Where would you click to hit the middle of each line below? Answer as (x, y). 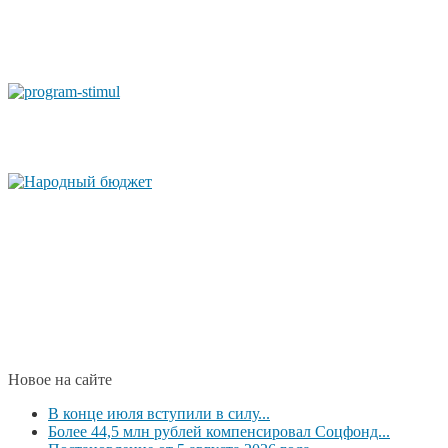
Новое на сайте (60, 379)
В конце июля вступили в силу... (159, 413)
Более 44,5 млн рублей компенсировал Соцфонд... (219, 431)
